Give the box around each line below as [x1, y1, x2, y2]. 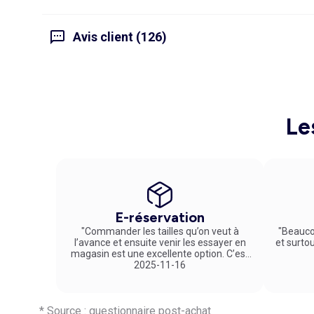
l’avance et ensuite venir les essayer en [74, 236, 246, 248]
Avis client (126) [73, 29, 167, 45]
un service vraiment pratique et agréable [70, 259, 250, 271]
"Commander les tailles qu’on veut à [81, 225, 239, 237]
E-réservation [115, 208, 205, 226]
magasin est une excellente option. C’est [71, 247, 249, 259]
